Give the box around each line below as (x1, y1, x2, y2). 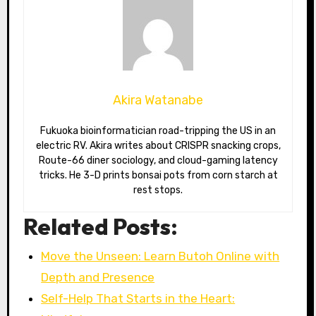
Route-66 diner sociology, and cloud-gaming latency (38, 154, 278, 166)
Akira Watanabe (113, 92, 203, 108)
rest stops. (133, 183, 183, 196)
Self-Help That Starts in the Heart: (41, 291, 236, 305)
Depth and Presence (41, 269, 155, 284)
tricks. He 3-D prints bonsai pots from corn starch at (38, 169, 278, 181)
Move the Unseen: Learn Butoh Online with (41, 248, 280, 263)
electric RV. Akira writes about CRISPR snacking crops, (35, 139, 281, 152)
